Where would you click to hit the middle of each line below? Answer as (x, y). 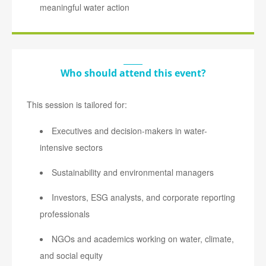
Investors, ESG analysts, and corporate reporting (144, 197)
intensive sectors (72, 148)
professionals (65, 214)
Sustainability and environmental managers (133, 172)
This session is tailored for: (77, 105)
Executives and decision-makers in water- (130, 131)
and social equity (72, 256)
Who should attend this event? (133, 73)
